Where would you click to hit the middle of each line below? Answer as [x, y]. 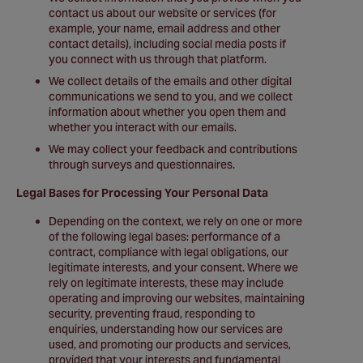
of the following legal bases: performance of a [164, 237]
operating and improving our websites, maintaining [177, 298]
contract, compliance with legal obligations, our [169, 252]
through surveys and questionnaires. [142, 164]
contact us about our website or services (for [162, 13]
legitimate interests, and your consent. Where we [173, 267]
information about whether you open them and [167, 112]
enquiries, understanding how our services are [166, 329]
